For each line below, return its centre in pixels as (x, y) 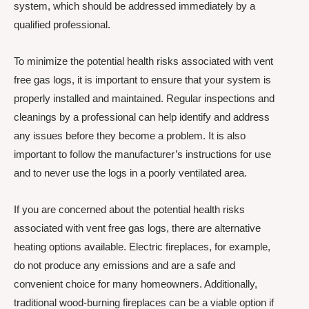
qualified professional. (62, 24)
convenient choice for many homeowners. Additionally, (136, 284)
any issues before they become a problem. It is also (130, 136)
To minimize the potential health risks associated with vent (143, 61)
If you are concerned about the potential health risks (129, 210)
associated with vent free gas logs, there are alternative (137, 228)
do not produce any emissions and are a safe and (124, 266)
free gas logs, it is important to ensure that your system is (142, 80)
